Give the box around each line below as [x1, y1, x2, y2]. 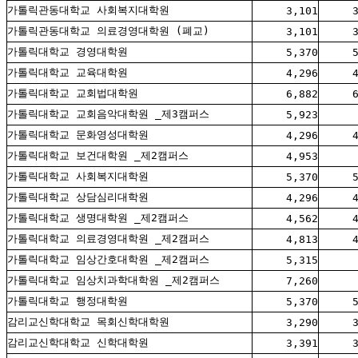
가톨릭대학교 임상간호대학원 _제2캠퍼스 [7, 253, 209, 266]
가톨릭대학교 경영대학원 [7, 46, 128, 58]
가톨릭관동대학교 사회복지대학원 [7, 4, 169, 17]
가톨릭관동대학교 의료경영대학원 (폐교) [7, 25, 209, 38]
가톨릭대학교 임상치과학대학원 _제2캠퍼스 [7, 274, 220, 287]
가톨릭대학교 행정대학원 [7, 295, 128, 308]
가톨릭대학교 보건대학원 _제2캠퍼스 [7, 149, 189, 162]
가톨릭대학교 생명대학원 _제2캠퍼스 [7, 212, 189, 225]
